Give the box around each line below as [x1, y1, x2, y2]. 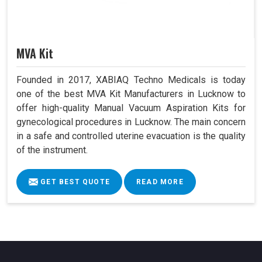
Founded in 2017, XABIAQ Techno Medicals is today [16, 74, 246, 85]
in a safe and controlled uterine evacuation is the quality [16, 130, 246, 142]
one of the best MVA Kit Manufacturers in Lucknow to [16, 88, 246, 99]
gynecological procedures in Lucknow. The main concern [16, 116, 246, 127]
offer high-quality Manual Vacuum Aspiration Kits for [16, 102, 246, 113]
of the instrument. [16, 144, 88, 156]
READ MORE [136, 177, 184, 186]
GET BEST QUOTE [38, 177, 110, 186]
